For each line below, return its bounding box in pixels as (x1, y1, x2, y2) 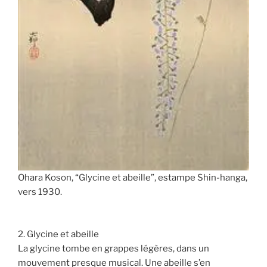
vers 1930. (18, 187, 62, 198)
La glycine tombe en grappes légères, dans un (18, 243, 209, 254)
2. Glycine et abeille (18, 228, 99, 240)
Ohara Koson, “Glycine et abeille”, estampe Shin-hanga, (18, 172, 247, 184)
